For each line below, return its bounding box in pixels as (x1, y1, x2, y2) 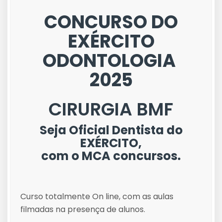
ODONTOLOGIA (42, 48, 180, 73)
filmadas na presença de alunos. (20, 204, 145, 215)
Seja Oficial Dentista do (39, 122, 183, 138)
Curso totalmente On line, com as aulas (20, 191, 173, 202)
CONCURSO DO (44, 9, 178, 35)
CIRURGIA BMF (49, 97, 173, 122)
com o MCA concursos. (41, 148, 181, 164)
